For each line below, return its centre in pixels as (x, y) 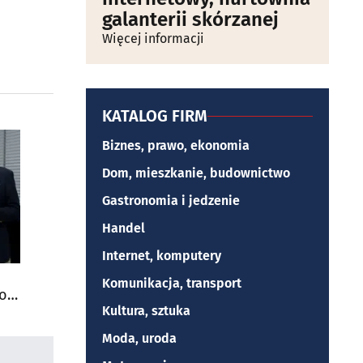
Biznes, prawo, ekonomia (176, 145)
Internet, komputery (162, 256)
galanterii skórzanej (190, 19)
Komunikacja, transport (172, 283)
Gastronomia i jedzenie (171, 201)
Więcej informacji (153, 38)
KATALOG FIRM (155, 116)
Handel (124, 228)
